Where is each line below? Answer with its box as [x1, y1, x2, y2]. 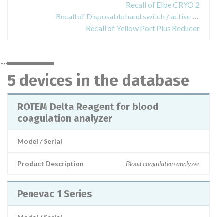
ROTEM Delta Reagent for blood [17, 101, 158, 112]
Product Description [17, 159, 84, 168]
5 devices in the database [7, 71, 189, 90]
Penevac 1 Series [17, 188, 92, 200]
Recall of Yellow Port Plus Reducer [86, 23, 200, 32]
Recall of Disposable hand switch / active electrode [192, 12, 198, 21]
